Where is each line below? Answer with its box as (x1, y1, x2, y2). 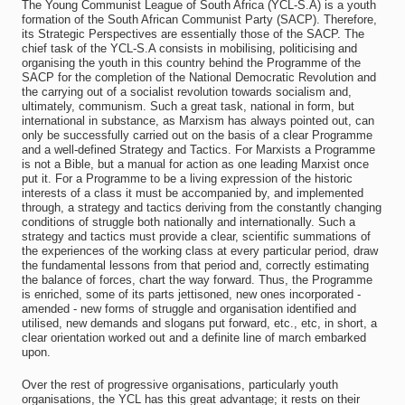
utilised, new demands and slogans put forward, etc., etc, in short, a (21, 316, 377, 330)
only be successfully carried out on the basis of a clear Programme (21, 128, 372, 142)
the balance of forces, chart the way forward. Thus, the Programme (21, 273, 372, 287)
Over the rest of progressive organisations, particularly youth (21, 378, 338, 391)
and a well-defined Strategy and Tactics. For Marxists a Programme (21, 143, 375, 156)
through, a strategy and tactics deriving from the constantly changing (21, 201, 381, 214)
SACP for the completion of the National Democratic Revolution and (21, 71, 376, 84)
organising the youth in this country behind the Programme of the (21, 56, 361, 70)
